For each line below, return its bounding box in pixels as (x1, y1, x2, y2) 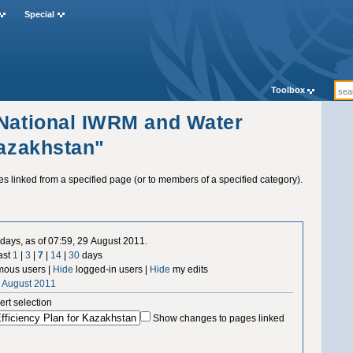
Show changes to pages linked (153, 312, 285, 324)
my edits (170, 263, 209, 275)
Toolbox (270, 85, 305, 95)
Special (24, 9, 54, 20)
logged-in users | (73, 263, 150, 275)
